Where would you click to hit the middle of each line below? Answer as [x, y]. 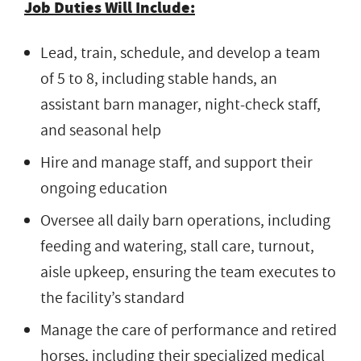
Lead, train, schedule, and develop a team [180, 53]
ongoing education [104, 188]
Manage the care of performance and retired [189, 330]
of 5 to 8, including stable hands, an [159, 79]
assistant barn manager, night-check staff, [180, 104]
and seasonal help [101, 130]
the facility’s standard [112, 298]
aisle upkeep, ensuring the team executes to [188, 272]
